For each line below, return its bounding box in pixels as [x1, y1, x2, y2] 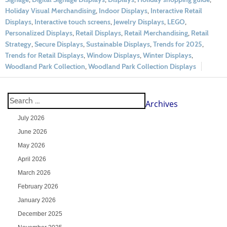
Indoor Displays [99, 6, 147, 15]
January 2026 [17, 196, 56, 204]
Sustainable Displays [86, 39, 150, 49]
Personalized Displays [5, 28, 72, 37]
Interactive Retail [150, 6, 202, 15]
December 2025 [17, 210, 62, 217]
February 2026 [17, 182, 58, 190]
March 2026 [17, 169, 51, 176]
